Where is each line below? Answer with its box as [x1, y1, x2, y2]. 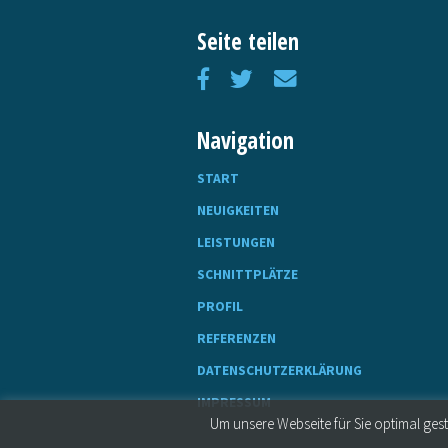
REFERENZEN [197, 330, 276, 348]
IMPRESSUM [197, 394, 271, 412]
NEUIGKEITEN [197, 202, 279, 220]
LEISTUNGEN [197, 234, 275, 252]
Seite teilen [197, 25, 299, 57]
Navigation [197, 125, 294, 157]
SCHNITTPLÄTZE [197, 266, 298, 284]
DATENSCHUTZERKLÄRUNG [197, 362, 362, 380]
